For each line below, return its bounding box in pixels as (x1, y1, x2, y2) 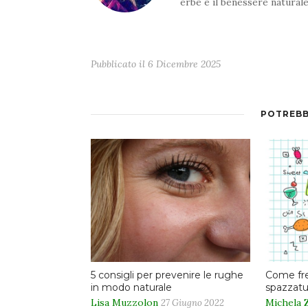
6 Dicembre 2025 (148, 58, 221, 71)
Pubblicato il (91, 58, 148, 71)
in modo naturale (91, 280, 172, 294)
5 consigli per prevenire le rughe (91, 268, 243, 281)
